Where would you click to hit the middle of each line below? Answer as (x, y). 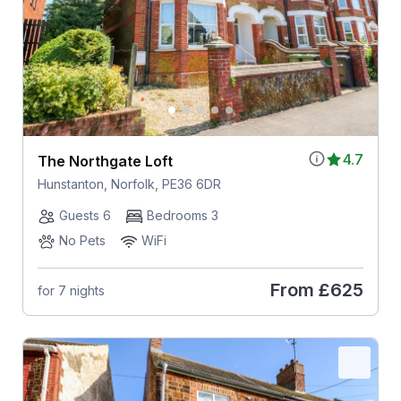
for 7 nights (71, 290)
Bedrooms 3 (182, 216)
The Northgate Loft (105, 162)
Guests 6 (85, 216)
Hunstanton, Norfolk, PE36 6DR (129, 184)
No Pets (82, 241)
